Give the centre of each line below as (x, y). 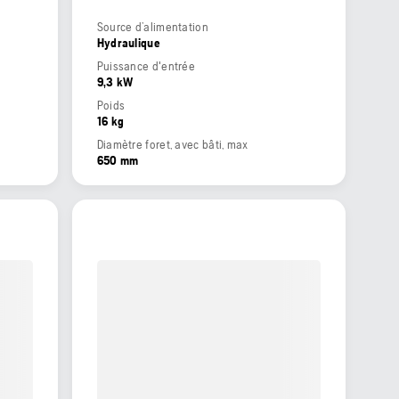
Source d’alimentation (152, 27)
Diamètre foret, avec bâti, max (172, 145)
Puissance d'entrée (146, 66)
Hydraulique (128, 43)
